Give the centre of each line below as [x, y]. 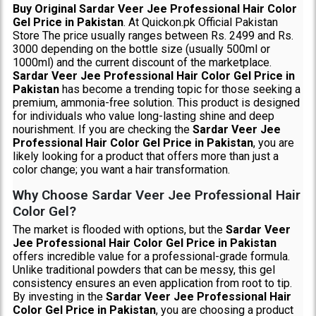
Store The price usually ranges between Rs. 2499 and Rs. [153, 35]
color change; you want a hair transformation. [121, 169]
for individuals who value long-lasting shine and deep [143, 116]
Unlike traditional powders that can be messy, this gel [144, 269]
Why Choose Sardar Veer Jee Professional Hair [156, 195]
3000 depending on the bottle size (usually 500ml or [141, 49]
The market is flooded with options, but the [119, 229]
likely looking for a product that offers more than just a [145, 156]
